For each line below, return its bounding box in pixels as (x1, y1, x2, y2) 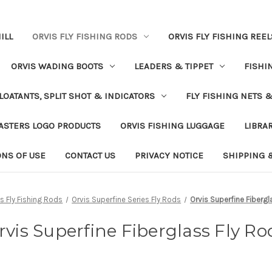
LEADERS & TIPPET (134, 60, 213, 72)
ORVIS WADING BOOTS (10, 60, 103, 72)
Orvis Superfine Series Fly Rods (72, 194, 182, 204)
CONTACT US (64, 149, 115, 161)
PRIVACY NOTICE (134, 149, 203, 161)
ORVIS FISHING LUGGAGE (120, 120, 225, 131)
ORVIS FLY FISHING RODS (32, 30, 137, 42)
